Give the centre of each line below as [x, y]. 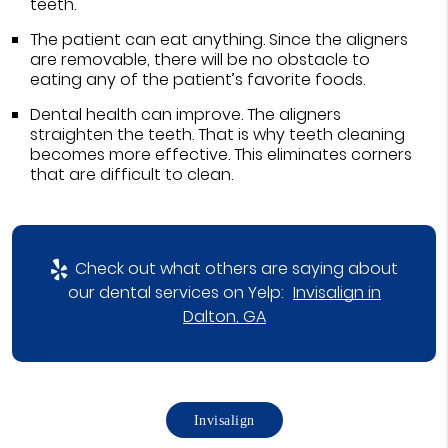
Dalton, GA [224, 317]
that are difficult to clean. [131, 174]
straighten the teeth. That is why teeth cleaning [217, 134]
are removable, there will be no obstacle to [199, 59]
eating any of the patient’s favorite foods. [197, 79]
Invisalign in [336, 293]
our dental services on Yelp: [177, 293]
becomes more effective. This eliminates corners [220, 154]
